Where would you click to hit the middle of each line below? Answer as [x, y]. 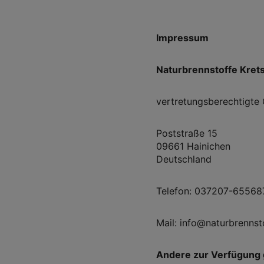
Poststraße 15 [187, 133]
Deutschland [184, 159]
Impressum [182, 37]
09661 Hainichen [193, 146]
